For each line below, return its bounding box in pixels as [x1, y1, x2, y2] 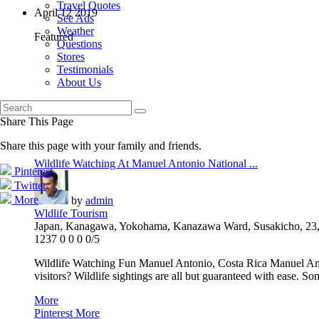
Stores [57, 51, 85, 63]
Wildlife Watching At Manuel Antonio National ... [34, 157, 258, 170]
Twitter [14, 179, 46, 192]
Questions [57, 38, 102, 50]
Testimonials [57, 63, 113, 75]
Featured [34, 31, 73, 43]
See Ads [57, 12, 94, 24]
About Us [57, 76, 101, 88]
